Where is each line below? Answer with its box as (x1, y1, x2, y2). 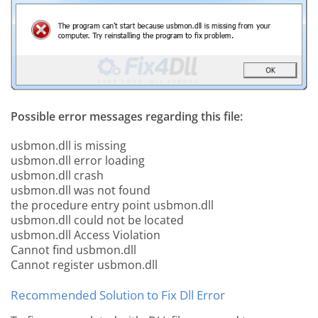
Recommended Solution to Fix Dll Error (11, 287, 225, 304)
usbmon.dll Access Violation (11, 227, 160, 243)
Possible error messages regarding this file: (11, 109, 243, 125)
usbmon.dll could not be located (11, 212, 184, 229)
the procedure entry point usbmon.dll (11, 197, 214, 214)
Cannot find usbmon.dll (11, 242, 136, 258)
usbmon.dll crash (11, 168, 104, 184)
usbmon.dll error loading (11, 153, 145, 169)
